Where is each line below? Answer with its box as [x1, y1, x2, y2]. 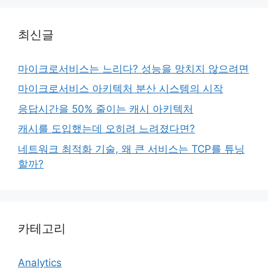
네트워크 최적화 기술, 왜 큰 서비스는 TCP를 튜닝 [18, 142, 245, 155]
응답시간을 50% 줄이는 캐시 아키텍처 [18, 102, 193, 115]
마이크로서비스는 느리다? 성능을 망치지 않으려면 [18, 62, 249, 75]
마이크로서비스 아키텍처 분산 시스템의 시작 [18, 83, 223, 95]
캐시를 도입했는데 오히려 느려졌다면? [18, 123, 195, 135]
